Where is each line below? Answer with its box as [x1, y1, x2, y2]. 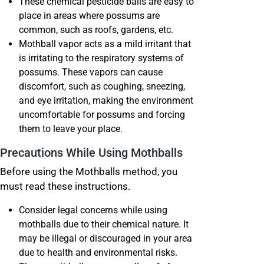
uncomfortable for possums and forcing [19, 109, 185, 120]
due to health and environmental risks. [19, 247, 177, 258]
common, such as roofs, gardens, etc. [19, 24, 173, 35]
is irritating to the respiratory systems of [19, 52, 184, 64]
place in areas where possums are [19, 10, 160, 21]
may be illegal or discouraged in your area [19, 233, 192, 244]
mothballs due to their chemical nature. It [19, 219, 189, 230]
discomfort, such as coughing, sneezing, [19, 81, 185, 92]
